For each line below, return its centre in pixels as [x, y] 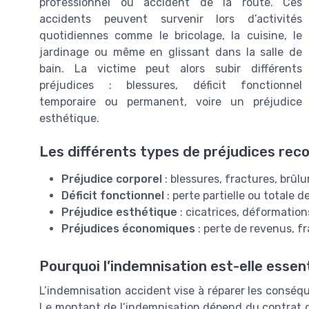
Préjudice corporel [112, 179]
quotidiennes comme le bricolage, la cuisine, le [171, 36]
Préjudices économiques [128, 229]
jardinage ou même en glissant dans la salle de [171, 52]
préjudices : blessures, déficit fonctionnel [171, 86]
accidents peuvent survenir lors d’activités [171, 19]
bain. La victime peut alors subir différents [171, 69]
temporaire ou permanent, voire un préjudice [171, 102]
